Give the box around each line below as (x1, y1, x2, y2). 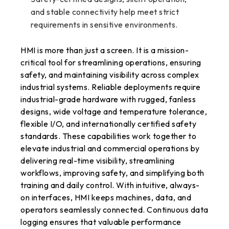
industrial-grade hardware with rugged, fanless (20, 94, 196, 104)
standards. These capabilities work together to (20, 130, 196, 141)
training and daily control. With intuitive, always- (20, 179, 200, 190)
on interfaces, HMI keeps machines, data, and (20, 192, 191, 202)
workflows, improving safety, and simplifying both (20, 167, 204, 178)
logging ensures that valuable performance (20, 216, 181, 227)
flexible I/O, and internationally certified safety (20, 118, 196, 129)
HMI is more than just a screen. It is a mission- (20, 44, 189, 55)
